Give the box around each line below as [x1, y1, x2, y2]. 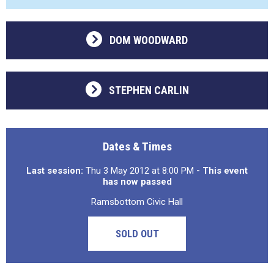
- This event [196, 165, 248, 176]
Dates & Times [102, 139, 172, 154]
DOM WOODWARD [109, 34, 188, 46]
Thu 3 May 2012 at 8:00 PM [83, 165, 196, 176]
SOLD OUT [115, 228, 159, 240]
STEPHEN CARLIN [108, 84, 189, 97]
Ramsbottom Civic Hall [91, 196, 183, 207]
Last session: [26, 165, 83, 176]
